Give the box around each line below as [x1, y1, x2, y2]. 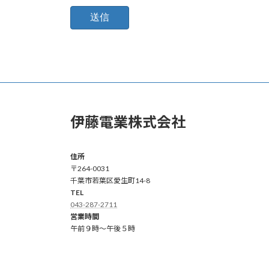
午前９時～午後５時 [70, 223, 135, 233]
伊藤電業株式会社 [70, 112, 186, 130]
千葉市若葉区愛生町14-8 [70, 175, 150, 185]
